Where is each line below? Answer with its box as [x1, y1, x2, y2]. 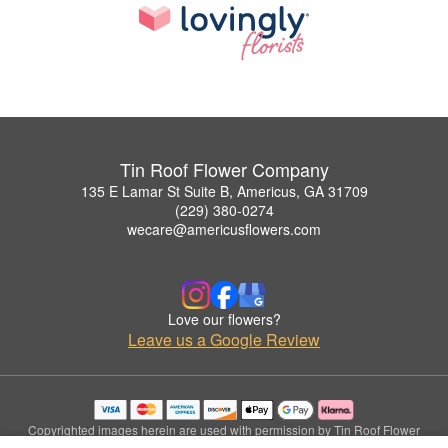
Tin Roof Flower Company [119, 156, 329, 183]
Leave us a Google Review [128, 328, 320, 352]
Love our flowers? [167, 309, 281, 330]
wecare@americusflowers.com [127, 219, 321, 240]
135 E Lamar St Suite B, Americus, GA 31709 [80, 181, 368, 202]
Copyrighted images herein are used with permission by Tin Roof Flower [28, 421, 420, 439]
